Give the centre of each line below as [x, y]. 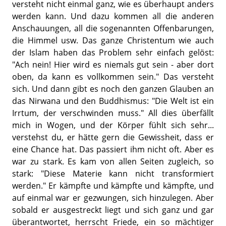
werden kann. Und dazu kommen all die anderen [113, 16]
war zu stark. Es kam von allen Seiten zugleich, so [113, 161]
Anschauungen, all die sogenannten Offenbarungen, [113, 28]
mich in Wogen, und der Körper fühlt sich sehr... [113, 125]
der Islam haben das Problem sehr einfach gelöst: [113, 52]
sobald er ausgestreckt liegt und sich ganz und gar [113, 210]
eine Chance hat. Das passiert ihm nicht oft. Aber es [113, 149]
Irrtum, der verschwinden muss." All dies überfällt [113, 113]
